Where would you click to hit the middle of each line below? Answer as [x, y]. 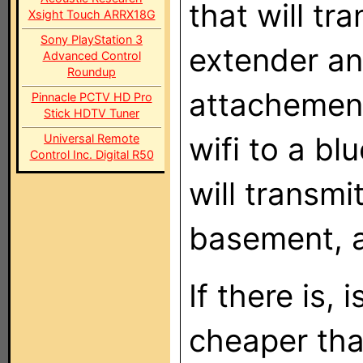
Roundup [92, 72]
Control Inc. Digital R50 [92, 154]
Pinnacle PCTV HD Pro [92, 97]
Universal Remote [92, 138]
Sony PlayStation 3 [92, 39]
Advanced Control [92, 56]
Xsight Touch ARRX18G [92, 14]
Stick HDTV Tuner [92, 113]
